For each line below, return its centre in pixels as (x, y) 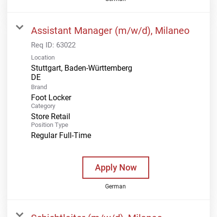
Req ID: (44, 45)
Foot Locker (51, 97)
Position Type (50, 124)
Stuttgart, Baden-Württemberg (82, 68)
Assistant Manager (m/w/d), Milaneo (110, 30)
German (116, 186)
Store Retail (51, 116)
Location (43, 57)
